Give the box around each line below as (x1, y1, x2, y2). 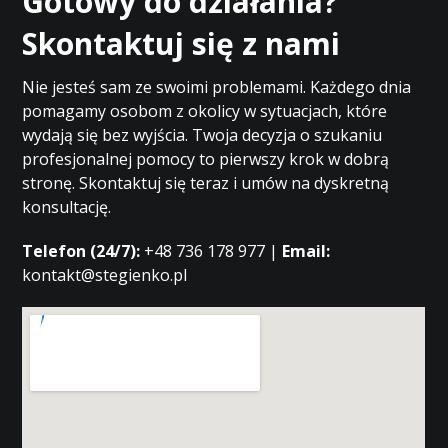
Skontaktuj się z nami (22, 23, 341, 64)
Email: (282, 240, 331, 262)
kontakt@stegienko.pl (22, 264, 188, 286)
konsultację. (22, 196, 112, 218)
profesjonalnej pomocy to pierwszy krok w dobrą (22, 148, 390, 170)
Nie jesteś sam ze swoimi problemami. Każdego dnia (22, 76, 412, 98)
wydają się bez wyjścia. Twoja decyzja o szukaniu (22, 124, 383, 146)
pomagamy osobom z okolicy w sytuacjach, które (22, 100, 388, 122)
